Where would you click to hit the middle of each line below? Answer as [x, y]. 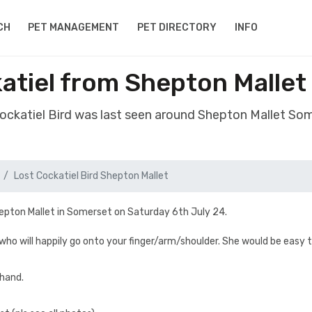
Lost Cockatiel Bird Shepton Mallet [91, 176]
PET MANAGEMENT [74, 28]
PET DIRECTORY [177, 28]
